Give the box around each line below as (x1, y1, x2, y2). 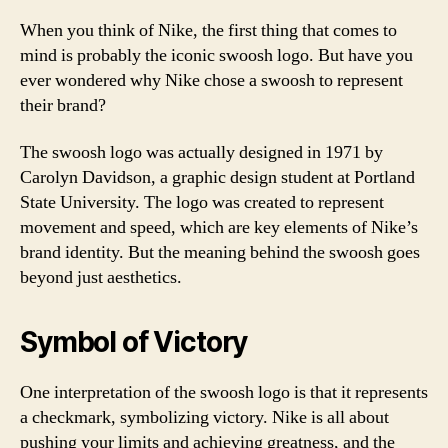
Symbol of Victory (20, 325, 248, 359)
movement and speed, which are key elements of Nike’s (20, 216, 418, 239)
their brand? (20, 93, 106, 117)
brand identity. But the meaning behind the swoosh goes (20, 241, 420, 264)
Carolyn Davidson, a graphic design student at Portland (20, 166, 415, 189)
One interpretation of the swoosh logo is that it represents (20, 381, 428, 404)
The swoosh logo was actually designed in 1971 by (20, 141, 383, 164)
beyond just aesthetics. (20, 266, 182, 289)
